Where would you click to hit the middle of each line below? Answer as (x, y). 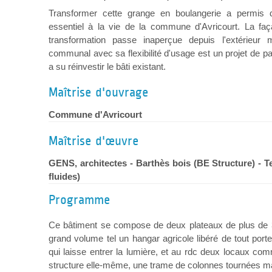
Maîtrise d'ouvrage (98, 92)
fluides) (64, 176)
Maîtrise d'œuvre (93, 141)
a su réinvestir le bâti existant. (107, 66)
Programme (79, 200)
